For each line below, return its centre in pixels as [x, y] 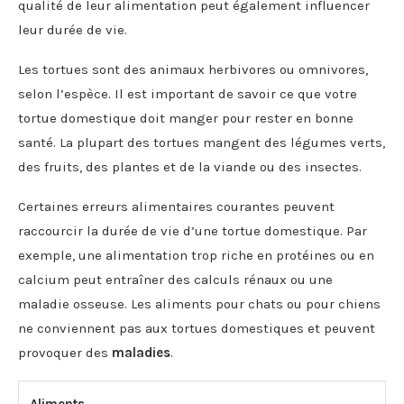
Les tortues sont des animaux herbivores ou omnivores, [193, 69]
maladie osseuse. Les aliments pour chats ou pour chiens [199, 303]
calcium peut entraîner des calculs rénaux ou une [175, 279]
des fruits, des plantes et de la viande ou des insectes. [190, 166]
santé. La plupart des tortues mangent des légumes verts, [202, 142]
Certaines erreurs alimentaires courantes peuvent [176, 206]
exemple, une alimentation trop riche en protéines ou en [196, 255]
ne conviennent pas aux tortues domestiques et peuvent [197, 328]
